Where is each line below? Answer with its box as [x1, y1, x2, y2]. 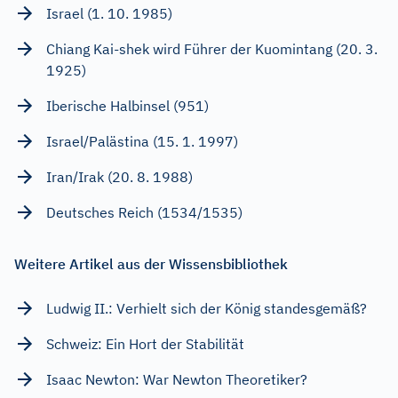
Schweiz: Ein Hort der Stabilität [46, 334, 244, 353]
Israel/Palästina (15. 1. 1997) [46, 131, 238, 150]
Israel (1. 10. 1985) [46, 4, 172, 22]
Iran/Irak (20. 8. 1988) [46, 167, 193, 186]
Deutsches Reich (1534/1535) [46, 203, 243, 221]
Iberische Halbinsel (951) [46, 96, 209, 115]
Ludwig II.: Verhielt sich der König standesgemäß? [46, 298, 367, 317]
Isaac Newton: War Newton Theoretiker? [46, 370, 307, 388]
